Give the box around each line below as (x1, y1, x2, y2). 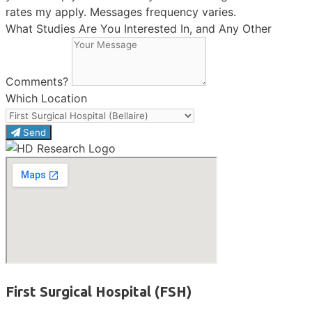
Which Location (6, 91, 87, 105)
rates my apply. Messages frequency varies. (6, 4, 236, 19)
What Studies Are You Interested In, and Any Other (6, 21, 272, 36)
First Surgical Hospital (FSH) (6, 283, 192, 299)
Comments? (6, 74, 72, 88)
